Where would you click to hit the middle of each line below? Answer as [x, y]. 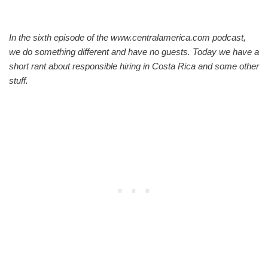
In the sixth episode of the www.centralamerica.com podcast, [127, 37]
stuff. [19, 80]
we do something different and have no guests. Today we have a [134, 51]
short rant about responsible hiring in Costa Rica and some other [134, 66]
